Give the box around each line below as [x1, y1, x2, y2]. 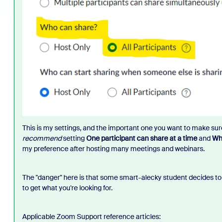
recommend [22, 133, 61, 143]
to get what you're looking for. [22, 183, 112, 192]
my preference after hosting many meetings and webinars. [22, 144, 205, 153]
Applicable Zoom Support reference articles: [22, 212, 161, 221]
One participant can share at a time [86, 133, 197, 143]
